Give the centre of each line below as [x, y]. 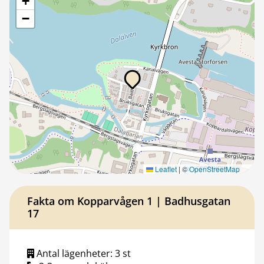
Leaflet [165, 169]
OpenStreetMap [214, 169]
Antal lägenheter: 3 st [82, 253]
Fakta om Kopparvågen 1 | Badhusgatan [129, 201]
